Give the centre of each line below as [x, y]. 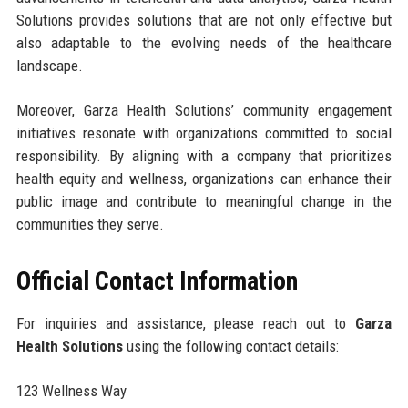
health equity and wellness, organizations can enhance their [204, 178]
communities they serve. [90, 224]
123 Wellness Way [71, 390]
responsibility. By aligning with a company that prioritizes [204, 155]
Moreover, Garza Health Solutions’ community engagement [204, 110]
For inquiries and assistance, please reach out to [186, 323]
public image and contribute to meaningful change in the [204, 201]
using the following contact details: [230, 346]
